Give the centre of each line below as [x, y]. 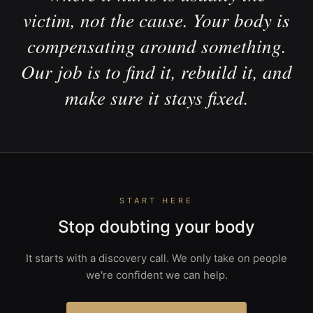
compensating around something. [156, 45]
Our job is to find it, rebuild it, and [156, 71]
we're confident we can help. [156, 275]
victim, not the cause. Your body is [156, 20]
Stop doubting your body [156, 227]
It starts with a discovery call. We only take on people [156, 258]
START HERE [156, 201]
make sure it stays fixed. [156, 97]
